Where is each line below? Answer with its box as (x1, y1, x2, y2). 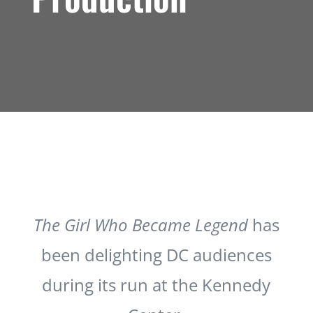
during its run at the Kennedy (42, 273, 271, 296)
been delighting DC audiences (41, 243, 272, 266)
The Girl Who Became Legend (33, 213, 248, 236)
